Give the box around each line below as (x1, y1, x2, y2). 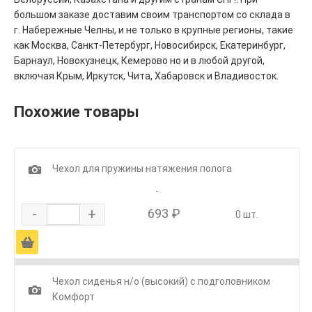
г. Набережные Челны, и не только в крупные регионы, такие (14, 24, 293, 36)
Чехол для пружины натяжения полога (52, 162, 232, 174)
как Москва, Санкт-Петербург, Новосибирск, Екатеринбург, (14, 39, 286, 51)
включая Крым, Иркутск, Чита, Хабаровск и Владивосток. (14, 70, 279, 81)
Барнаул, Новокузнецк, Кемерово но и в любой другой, (14, 54, 265, 66)
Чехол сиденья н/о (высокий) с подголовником (52, 275, 270, 287)
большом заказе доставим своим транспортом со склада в (14, 8, 290, 20)
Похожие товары (14, 102, 139, 120)
